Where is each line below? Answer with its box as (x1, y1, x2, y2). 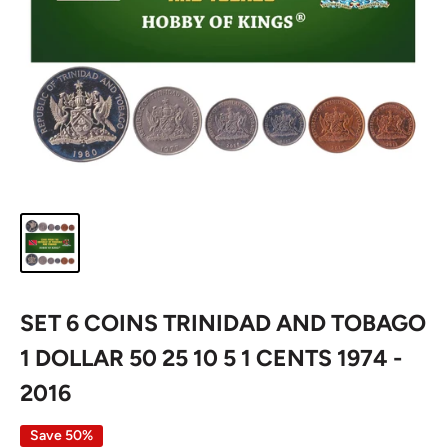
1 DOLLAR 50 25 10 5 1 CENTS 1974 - (20, 344, 402, 372)
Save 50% (30, 427, 93, 444)
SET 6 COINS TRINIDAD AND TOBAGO (20, 309, 426, 337)
